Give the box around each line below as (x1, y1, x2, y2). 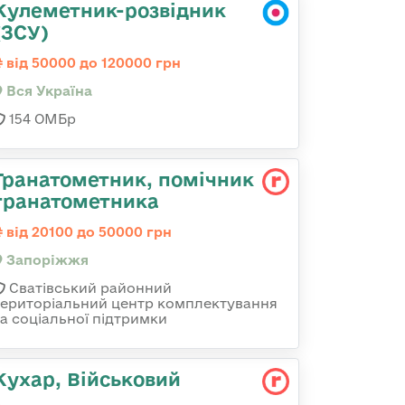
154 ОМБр (5, 111, 76, 127)
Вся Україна (3, 83, 92, 99)
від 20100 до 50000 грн (3, 224, 172, 240)
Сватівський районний (5, 280, 172, 296)
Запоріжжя (3, 252, 89, 268)
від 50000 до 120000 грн (3, 55, 181, 71)
